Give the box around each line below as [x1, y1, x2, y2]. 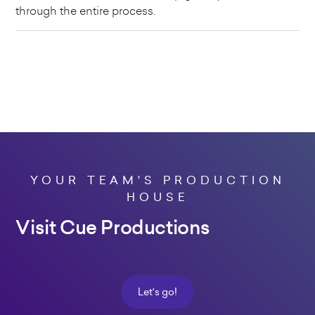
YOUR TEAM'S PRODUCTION [30, 172, 285, 188]
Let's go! [138, 285, 177, 300]
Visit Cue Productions [15, 214, 211, 242]
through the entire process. [15, 3, 156, 19]
